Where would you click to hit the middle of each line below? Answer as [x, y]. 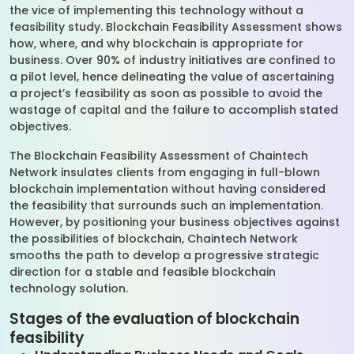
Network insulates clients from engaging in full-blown [165, 172]
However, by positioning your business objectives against [175, 222]
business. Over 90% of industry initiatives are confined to [173, 60]
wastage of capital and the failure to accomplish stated [174, 110]
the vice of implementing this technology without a [156, 10]
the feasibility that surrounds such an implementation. [166, 205]
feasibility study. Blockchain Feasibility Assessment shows [176, 27]
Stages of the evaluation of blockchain [154, 319]
